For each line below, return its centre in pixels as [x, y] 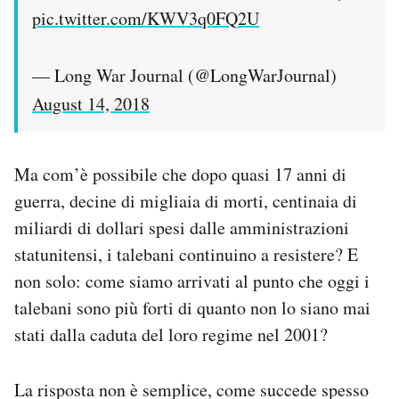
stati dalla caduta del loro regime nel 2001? [171, 335]
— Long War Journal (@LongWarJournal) [184, 76]
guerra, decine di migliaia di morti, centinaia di [186, 201]
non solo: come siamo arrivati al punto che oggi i [192, 281]
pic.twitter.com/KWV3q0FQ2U [146, 19]
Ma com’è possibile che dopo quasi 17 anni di [180, 175]
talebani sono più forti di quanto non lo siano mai [192, 308]
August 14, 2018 [91, 104]
